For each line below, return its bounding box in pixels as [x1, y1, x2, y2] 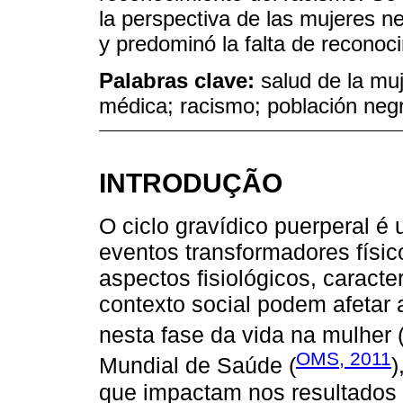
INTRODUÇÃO [99, 166, 282, 198]
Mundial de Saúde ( [99, 353, 296, 379]
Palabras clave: [99, 68, 261, 94]
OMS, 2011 [296, 348, 391, 370]
